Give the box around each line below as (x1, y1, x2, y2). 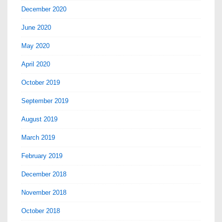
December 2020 (21, 5, 66, 13)
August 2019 (21, 115, 57, 123)
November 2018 (21, 189, 66, 197)
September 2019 (21, 97, 68, 105)
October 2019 (21, 79, 60, 87)
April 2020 (21, 60, 50, 68)
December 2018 (21, 170, 66, 178)
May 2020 (21, 42, 50, 50)
